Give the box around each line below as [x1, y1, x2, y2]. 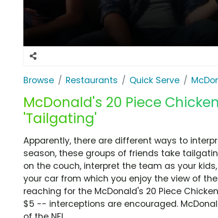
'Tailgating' [23, 109, 97, 128]
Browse [23, 74, 54, 86]
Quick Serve [129, 74, 180, 86]
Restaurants [66, 74, 118, 86]
